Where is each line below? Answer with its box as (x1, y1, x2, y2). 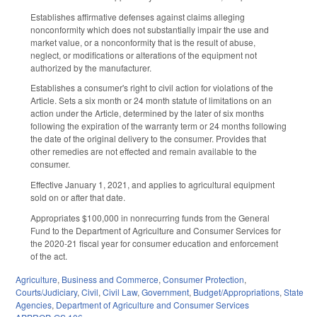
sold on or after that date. (30, 191, 125, 204)
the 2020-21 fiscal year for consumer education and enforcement (30, 237, 278, 250)
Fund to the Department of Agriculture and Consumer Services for (30, 224, 281, 237)
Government (142, 285, 189, 298)
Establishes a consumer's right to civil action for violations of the (30, 81, 273, 94)
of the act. (30, 250, 67, 263)
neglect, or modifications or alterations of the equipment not (30, 48, 257, 61)
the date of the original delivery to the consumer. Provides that (30, 132, 266, 145)
